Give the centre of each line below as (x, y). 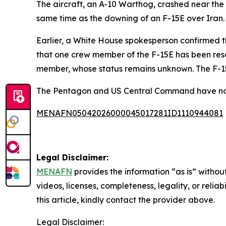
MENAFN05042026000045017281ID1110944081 (130, 113)
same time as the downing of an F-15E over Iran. (130, 18)
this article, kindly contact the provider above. (126, 200)
